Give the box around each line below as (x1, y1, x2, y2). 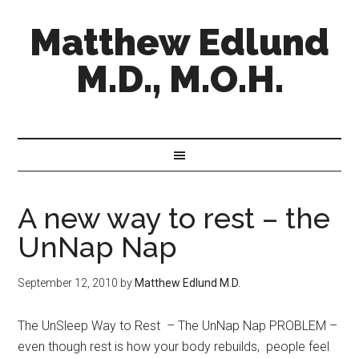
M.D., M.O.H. (75, 58, 284, 101)
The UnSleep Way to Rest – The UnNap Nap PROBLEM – (18, 318, 338, 333)
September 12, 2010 (18, 276, 119, 289)
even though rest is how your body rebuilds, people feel (18, 339, 330, 354)
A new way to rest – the (18, 201, 331, 235)
